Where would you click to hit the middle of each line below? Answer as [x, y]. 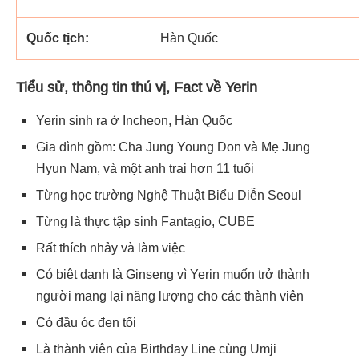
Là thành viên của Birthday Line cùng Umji [156, 349]
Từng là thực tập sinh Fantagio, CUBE [145, 221]
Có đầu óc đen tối [86, 322]
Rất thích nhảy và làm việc [111, 248]
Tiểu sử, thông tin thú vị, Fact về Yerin [137, 87]
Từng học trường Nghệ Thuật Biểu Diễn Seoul [169, 195]
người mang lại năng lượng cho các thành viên [170, 296]
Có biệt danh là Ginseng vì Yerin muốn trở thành [173, 274]
